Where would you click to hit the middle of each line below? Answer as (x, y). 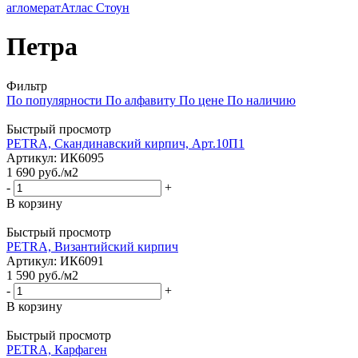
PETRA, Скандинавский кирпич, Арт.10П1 (125, 143)
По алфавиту (141, 100)
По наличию (261, 100)
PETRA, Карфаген (57, 349)
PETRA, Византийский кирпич (92, 246)
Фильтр (27, 86)
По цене (201, 100)
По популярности (54, 100)
